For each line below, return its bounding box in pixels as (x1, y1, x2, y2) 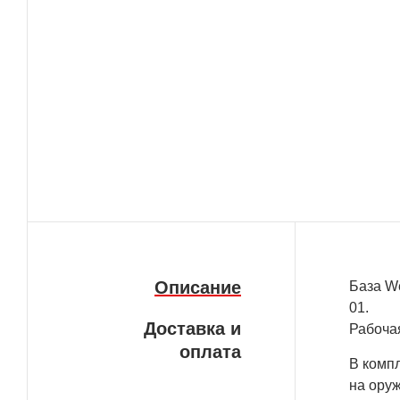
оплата (179, 342, 241, 362)
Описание (154, 278, 241, 298)
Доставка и (144, 319, 241, 339)
